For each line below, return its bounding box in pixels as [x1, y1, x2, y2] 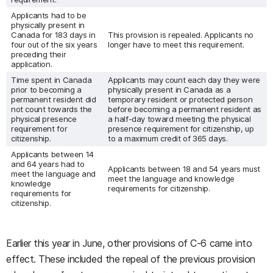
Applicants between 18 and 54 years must [108, 164, 260, 174]
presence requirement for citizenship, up [108, 124, 254, 133]
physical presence [11, 114, 77, 124]
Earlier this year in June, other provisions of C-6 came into [6, 237, 252, 249]
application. [11, 59, 52, 69]
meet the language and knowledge [108, 174, 235, 183]
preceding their [11, 49, 66, 59]
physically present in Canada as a [108, 85, 231, 94]
